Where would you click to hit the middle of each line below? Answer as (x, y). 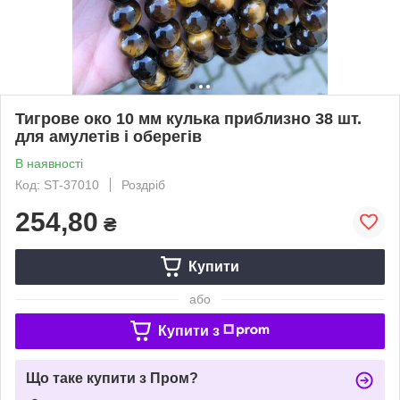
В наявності (49, 163)
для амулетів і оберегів (108, 136)
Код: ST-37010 (57, 184)
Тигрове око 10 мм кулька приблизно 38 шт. (188, 118)
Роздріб (143, 184)
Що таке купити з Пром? (112, 378)
